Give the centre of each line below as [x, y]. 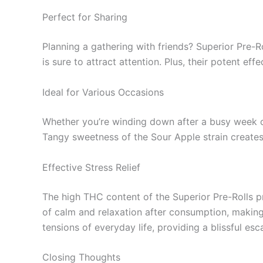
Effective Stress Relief [91, 167]
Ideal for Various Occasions [103, 92]
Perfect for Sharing [85, 17]
